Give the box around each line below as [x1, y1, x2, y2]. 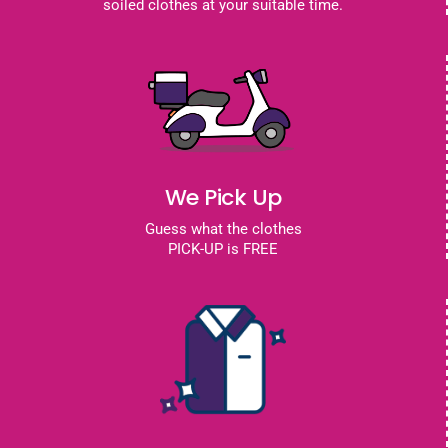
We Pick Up [164, 182, 282, 214]
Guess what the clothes [144, 220, 302, 239]
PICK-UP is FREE [168, 240, 278, 259]
